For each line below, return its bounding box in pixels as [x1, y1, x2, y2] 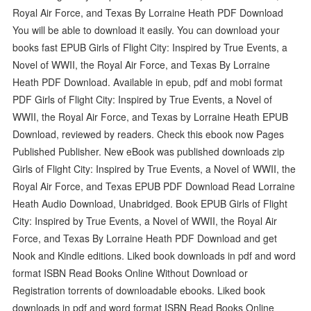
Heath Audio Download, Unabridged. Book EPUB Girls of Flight [12, 196, 288, 210]
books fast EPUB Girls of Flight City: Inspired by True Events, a [12, 40, 288, 54]
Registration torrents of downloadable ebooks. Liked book [12, 283, 266, 297]
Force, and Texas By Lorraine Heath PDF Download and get [12, 230, 278, 245]
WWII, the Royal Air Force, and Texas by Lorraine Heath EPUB [12, 109, 289, 124]
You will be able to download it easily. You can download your [12, 22, 280, 37]
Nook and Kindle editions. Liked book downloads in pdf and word [12, 248, 296, 262]
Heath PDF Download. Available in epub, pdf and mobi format [12, 74, 283, 89]
